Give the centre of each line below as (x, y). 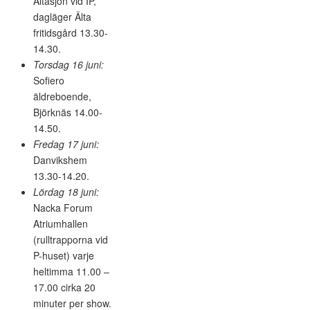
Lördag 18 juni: (66, 191)
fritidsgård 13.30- (71, 32)
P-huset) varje (64, 255)
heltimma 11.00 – (71, 271)
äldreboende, (62, 96)
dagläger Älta (62, 16)
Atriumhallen (61, 223)
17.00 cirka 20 (64, 287)
